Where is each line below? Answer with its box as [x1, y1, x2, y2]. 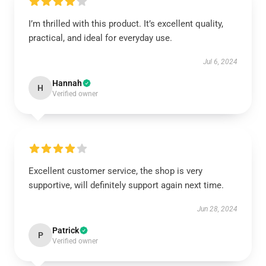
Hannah [52, 78, 82, 88]
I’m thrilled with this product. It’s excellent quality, [28, 18, 223, 29]
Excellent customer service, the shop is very [28, 166, 202, 176]
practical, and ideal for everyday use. [28, 33, 172, 43]
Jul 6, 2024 [203, 58, 237, 66]
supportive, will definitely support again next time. [28, 180, 224, 191]
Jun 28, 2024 [197, 205, 237, 213]
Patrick [52, 226, 79, 235]
